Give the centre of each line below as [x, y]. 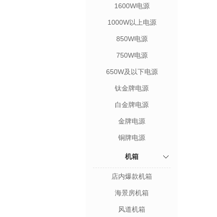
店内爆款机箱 [132, 176]
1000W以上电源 [132, 22]
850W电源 [132, 39]
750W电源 [132, 55]
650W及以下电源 [132, 72]
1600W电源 [132, 6]
